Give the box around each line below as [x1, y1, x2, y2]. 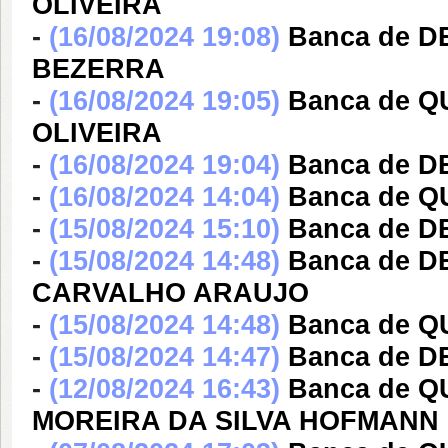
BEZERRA [32, 54, 165, 84]
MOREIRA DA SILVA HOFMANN [32, 406, 439, 436]
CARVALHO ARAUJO [32, 278, 309, 308]
